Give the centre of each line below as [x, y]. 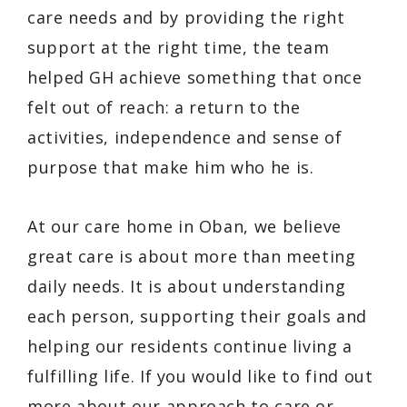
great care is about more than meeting [192, 256]
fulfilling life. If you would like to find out [200, 376]
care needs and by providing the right [186, 17]
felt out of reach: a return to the [164, 107]
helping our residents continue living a [190, 346]
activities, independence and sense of [185, 137]
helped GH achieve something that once [195, 77]
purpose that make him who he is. [171, 167]
